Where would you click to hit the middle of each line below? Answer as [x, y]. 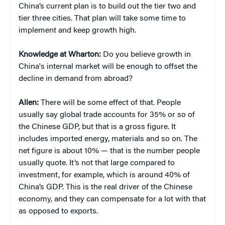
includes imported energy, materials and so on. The [108, 139]
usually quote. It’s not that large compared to [97, 163]
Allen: [29, 103]
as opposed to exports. [58, 212]
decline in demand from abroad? [76, 79]
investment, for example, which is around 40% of [104, 176]
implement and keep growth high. [77, 31]
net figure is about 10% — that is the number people [109, 151]
